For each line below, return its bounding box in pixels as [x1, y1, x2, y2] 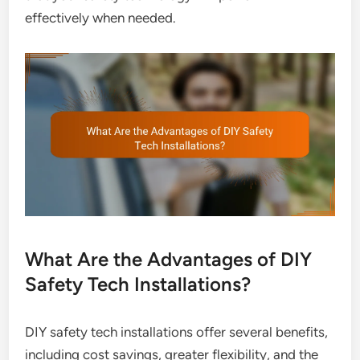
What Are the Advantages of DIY [25, 247, 313, 271]
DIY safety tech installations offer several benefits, [25, 323, 329, 340]
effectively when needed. [25, 10, 177, 27]
